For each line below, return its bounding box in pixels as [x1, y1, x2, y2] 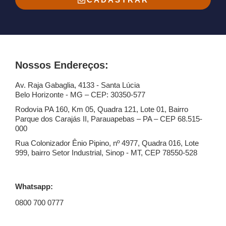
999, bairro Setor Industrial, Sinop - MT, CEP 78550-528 [15, 148, 197, 157]
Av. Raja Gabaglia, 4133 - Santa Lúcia [15, 81, 140, 89]
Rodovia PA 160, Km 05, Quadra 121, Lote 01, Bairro [15, 105, 188, 114]
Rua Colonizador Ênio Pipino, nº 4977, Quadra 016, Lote [15, 139, 199, 147]
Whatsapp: [15, 182, 53, 191]
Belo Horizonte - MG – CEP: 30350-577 [15, 90, 145, 99]
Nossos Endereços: [15, 60, 108, 71]
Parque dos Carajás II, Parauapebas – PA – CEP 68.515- [15, 115, 202, 123]
